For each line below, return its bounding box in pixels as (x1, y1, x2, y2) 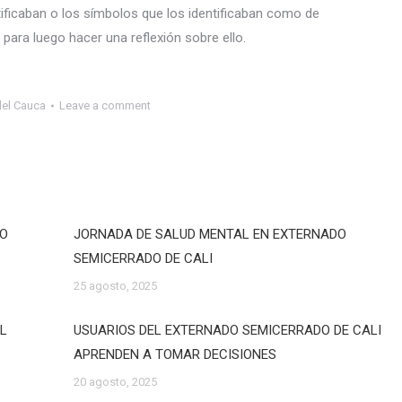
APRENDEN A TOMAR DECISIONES (73, 346, 276, 363)
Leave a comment (59, 99, 151, 112)
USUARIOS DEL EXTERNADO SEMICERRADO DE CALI (73, 322, 381, 338)
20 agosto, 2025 (73, 375, 157, 389)
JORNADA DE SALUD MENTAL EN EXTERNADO (73, 226, 346, 242)
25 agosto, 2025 (73, 279, 157, 293)
